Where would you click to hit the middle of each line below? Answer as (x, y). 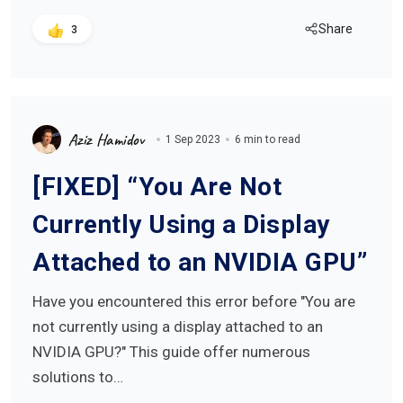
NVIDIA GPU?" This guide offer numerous (171, 352)
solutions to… (78, 377)
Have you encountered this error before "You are (194, 301)
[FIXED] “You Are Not (157, 187)
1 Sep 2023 (193, 139)
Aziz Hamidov (106, 139)
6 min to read (268, 139)
